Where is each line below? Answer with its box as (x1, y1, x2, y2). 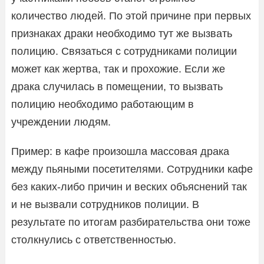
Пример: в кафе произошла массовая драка (11, 145, 229, 157)
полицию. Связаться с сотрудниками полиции (11, 45, 237, 57)
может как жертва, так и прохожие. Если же (11, 62, 225, 75)
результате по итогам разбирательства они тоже (11, 216, 250, 228)
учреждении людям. (11, 115, 111, 128)
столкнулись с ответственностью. (11, 233, 176, 246)
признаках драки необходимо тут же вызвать (11, 27, 232, 39)
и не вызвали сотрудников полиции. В (11, 198, 199, 210)
